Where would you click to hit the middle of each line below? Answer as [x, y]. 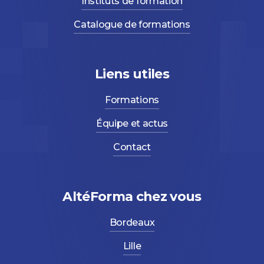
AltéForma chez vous [132, 196]
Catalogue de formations [132, 24]
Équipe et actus [132, 123]
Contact [132, 147]
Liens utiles [132, 74]
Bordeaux [132, 222]
